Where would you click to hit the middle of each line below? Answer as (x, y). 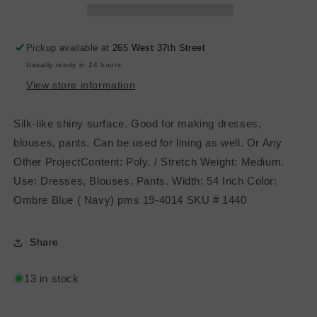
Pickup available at (70, 47)
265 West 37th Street (159, 47)
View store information (81, 85)
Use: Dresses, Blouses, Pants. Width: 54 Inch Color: (145, 180)
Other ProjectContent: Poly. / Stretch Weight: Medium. (149, 161)
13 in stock (52, 278)
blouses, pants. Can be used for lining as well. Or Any (148, 142)
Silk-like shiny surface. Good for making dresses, (138, 123)
